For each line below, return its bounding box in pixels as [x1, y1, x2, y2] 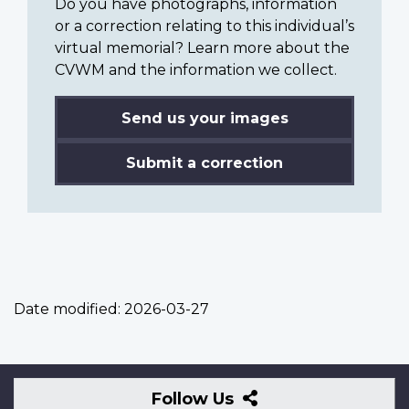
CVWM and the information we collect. [55, 60, 337, 79]
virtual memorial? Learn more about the [55, 38, 350, 57]
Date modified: [14, 299, 121, 318]
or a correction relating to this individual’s [55, 16, 354, 35]
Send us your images [121, 109, 288, 127]
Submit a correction [126, 153, 283, 172]
